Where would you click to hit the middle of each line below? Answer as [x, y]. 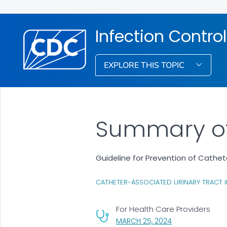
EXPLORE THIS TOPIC [145, 65]
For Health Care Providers [163, 209]
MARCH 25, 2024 [144, 221]
